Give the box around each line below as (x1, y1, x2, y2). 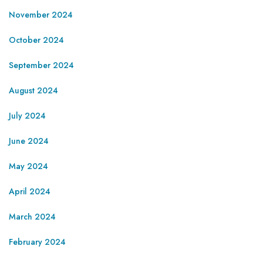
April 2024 (9, 185, 50, 197)
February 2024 (9, 235, 66, 248)
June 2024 (9, 134, 49, 147)
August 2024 (9, 84, 58, 96)
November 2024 (9, 8, 73, 21)
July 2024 (9, 109, 46, 122)
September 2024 (9, 59, 74, 71)
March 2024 (9, 210, 56, 222)
